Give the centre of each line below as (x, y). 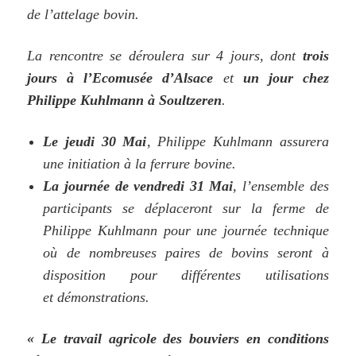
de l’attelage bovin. (83, 14)
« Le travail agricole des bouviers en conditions (178, 338)
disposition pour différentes (154, 275)
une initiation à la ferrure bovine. (140, 163)
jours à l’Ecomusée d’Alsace (120, 77)
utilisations (297, 275)
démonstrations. (104, 297)
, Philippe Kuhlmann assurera (238, 141)
